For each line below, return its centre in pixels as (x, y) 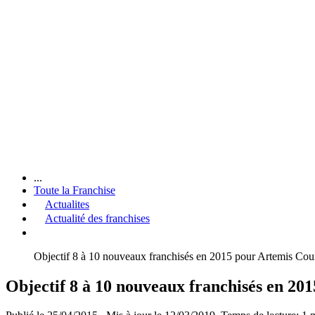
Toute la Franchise (75, 190)
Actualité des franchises (97, 218)
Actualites (67, 204)
